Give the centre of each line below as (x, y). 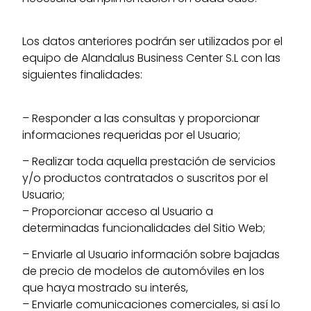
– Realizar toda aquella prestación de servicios (149, 161)
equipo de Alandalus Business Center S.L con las (152, 58)
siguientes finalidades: (83, 75)
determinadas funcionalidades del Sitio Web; (144, 228)
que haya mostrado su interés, (106, 288)
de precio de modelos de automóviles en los (144, 271)
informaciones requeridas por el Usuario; (133, 135)
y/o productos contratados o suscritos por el (145, 178)
